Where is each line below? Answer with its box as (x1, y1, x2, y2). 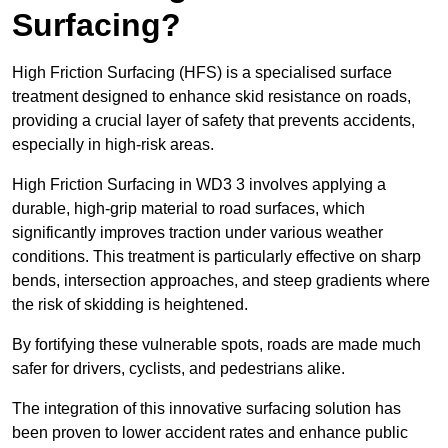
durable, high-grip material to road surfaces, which (12, 200, 365, 218)
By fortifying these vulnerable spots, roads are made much (12, 336, 421, 354)
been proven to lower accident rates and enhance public (12, 424, 408, 442)
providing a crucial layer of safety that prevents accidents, (12, 112, 415, 130)
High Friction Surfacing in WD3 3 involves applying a (12, 176, 386, 194)
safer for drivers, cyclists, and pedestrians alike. (12, 360, 345, 378)
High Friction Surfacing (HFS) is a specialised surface (12, 64, 392, 82)
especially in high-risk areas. (12, 136, 214, 154)
